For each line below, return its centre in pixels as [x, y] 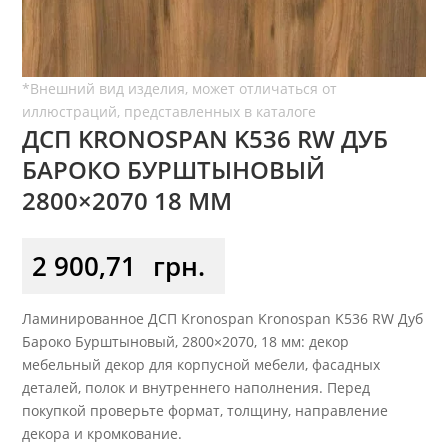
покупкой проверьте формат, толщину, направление [205, 410]
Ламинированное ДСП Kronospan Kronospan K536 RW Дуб [223, 318]
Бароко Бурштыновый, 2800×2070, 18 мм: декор [186, 341]
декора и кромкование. [102, 433]
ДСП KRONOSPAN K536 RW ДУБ [205, 138]
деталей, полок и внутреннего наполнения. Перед [196, 387]
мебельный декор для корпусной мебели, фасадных [201, 364]
